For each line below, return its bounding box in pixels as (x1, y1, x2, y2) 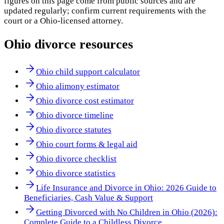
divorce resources (31, 36, 133, 51)
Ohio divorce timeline (36, 110, 113, 120)
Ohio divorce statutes (36, 124, 111, 134)
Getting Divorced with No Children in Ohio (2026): (36, 207, 217, 217)
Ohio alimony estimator (36, 81, 119, 91)
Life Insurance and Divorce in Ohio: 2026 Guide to (36, 182, 216, 192)
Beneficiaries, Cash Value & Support (24, 192, 153, 202)
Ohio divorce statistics (36, 168, 115, 178)
